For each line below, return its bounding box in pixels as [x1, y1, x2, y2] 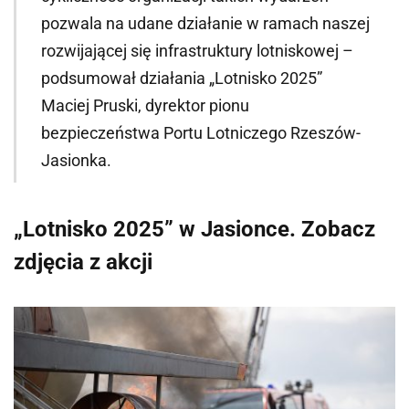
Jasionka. [40, 150, 111, 170]
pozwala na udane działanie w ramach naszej [40, 13, 370, 33]
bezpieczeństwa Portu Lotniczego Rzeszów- [40, 122, 361, 142]
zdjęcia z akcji [14, 248, 152, 275]
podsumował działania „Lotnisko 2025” [40, 68, 322, 88]
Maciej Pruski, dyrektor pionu [40, 95, 249, 115]
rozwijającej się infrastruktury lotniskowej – [40, 40, 353, 60]
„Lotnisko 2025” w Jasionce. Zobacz [14, 215, 375, 242]
